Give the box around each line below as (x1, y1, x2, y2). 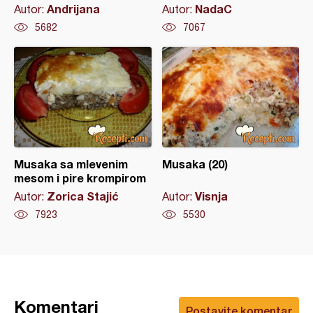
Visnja (194, 189, 228, 203)
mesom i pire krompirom (14, 171, 146, 184)
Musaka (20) (161, 157, 228, 170)
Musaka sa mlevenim (14, 157, 128, 170)
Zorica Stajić (47, 189, 119, 203)
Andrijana (47, 2, 100, 15)
